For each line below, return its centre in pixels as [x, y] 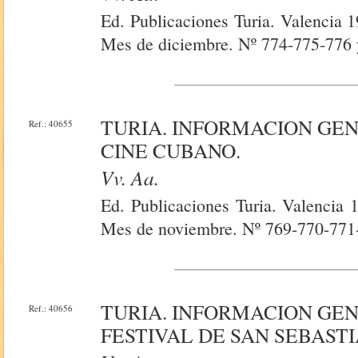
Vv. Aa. [130, 177]
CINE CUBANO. [171, 150]
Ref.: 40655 [51, 123]
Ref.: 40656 [51, 308]
